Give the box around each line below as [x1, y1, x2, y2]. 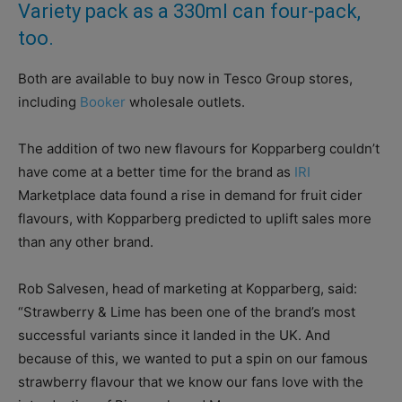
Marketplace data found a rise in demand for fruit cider [18, 186, 363, 204]
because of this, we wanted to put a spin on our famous [18, 349, 368, 367]
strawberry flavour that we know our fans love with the [18, 372, 363, 390]
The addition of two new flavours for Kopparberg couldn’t [18, 139, 380, 157]
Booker [80, 92, 126, 110]
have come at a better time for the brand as [18, 162, 294, 180]
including [18, 92, 80, 110]
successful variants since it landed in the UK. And [18, 326, 330, 344]
